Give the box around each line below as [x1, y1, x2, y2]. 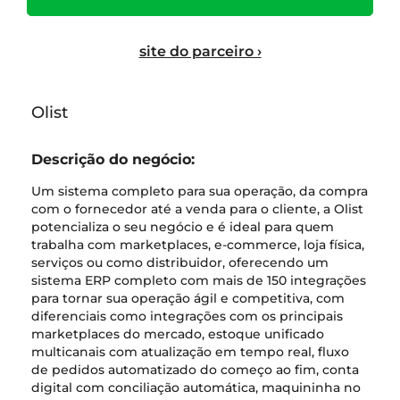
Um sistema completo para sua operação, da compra [31, 183, 368, 199]
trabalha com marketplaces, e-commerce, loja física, [31, 237, 364, 253]
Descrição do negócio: [31, 151, 195, 168]
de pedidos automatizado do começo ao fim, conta [31, 362, 359, 378]
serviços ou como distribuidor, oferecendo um [31, 254, 329, 271]
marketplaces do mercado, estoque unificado [31, 326, 324, 342]
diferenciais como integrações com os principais [31, 308, 343, 324]
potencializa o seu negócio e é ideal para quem [31, 219, 334, 235]
